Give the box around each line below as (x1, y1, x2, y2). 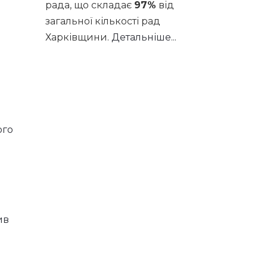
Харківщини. (45, 32, 111, 43)
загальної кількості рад (45, 15, 160, 27)
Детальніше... (111, 32, 176, 43)
